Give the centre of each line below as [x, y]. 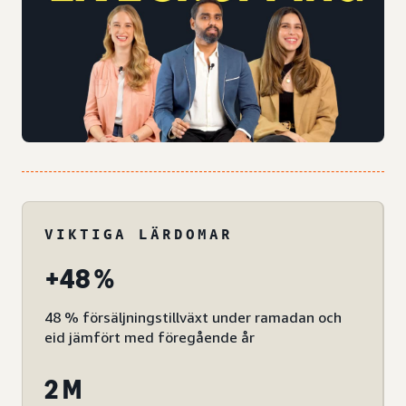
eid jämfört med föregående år [150, 338]
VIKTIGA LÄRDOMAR [139, 234]
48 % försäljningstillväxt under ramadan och [193, 318]
